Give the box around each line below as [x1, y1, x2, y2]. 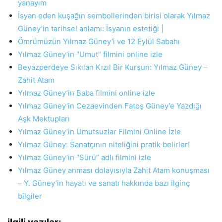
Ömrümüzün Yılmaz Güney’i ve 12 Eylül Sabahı [18, 37, 180, 46]
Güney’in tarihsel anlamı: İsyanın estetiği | [18, 24, 164, 33]
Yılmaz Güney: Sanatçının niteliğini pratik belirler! [18, 140, 190, 149]
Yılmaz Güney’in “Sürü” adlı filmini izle [18, 153, 151, 162]
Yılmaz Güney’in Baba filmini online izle [18, 88, 155, 98]
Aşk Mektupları [18, 114, 70, 123]
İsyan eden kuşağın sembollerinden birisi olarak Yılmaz [18, 11, 210, 20]
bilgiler [18, 191, 42, 201]
